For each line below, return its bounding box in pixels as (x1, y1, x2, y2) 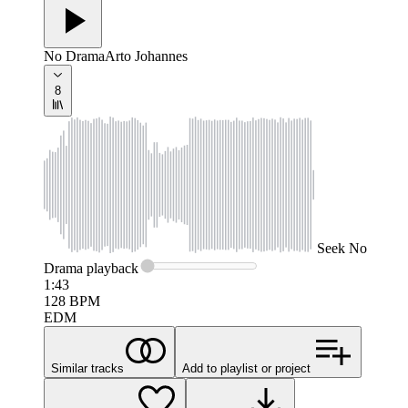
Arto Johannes (105, 48, 188, 65)
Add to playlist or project (182, 362, 311, 376)
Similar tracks (51, 362, 124, 376)
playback (83, 260, 138, 277)
